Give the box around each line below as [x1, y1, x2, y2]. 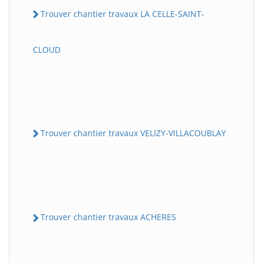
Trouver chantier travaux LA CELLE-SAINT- [41, 8, 204, 19]
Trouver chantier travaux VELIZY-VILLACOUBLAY [41, 127, 226, 139]
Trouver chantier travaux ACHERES [41, 211, 176, 223]
